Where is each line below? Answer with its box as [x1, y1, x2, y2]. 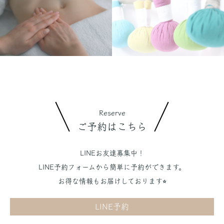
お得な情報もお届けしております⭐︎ [57, 177, 166, 184]
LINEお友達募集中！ [79, 149, 144, 156]
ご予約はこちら [77, 121, 147, 131]
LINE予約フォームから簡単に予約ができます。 [38, 163, 185, 170]
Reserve [98, 109, 125, 116]
